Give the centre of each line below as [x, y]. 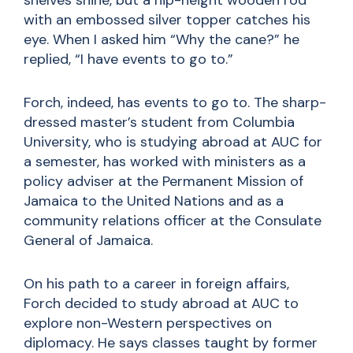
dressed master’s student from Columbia [159, 122]
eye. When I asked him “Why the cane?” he [162, 39]
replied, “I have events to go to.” [128, 59]
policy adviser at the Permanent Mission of [163, 181]
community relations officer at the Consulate [173, 221]
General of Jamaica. [88, 240]
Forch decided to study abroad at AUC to [161, 303]
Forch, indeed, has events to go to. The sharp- [175, 102]
